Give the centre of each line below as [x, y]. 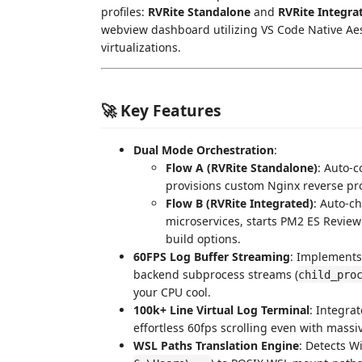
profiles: [124, 12]
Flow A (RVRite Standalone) [242, 167]
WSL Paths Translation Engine [216, 345]
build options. [203, 238]
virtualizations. [141, 47]
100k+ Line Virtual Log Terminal [221, 309]
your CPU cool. [172, 292]
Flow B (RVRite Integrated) [240, 203]
